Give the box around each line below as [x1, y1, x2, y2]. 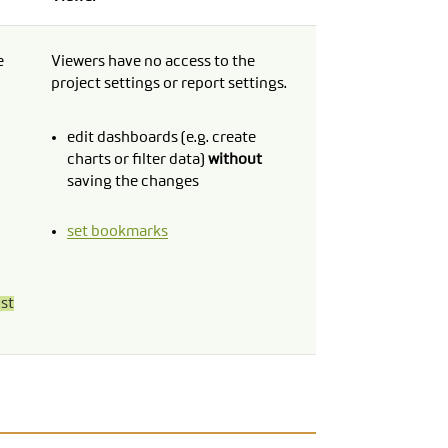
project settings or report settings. [50, 76, 290, 92]
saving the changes [66, 174, 199, 190]
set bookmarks [66, 224, 168, 240]
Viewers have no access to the [50, 54, 255, 70]
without [207, 152, 262, 168]
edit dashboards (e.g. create [66, 130, 256, 146]
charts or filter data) [66, 152, 208, 168]
